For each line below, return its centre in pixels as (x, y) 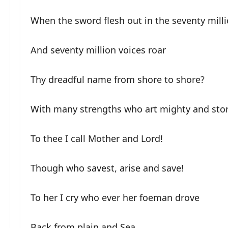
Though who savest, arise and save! (107, 168)
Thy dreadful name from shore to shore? (118, 79)
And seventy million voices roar (98, 50)
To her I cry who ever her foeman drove (115, 197)
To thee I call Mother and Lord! (97, 138)
